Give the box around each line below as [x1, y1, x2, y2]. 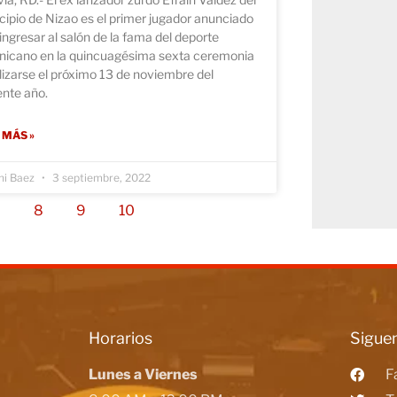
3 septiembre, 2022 [49, 170, 151, 184]
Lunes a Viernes [89, 365, 198, 383]
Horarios [89, 328, 152, 347]
